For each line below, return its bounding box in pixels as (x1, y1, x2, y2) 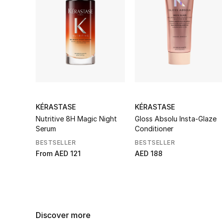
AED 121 (55, 149, 81, 158)
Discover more (36, 210, 91, 220)
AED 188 (135, 149, 163, 158)
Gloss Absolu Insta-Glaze (135, 114, 217, 123)
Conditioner (135, 124, 173, 133)
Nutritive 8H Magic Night (36, 114, 117, 123)
